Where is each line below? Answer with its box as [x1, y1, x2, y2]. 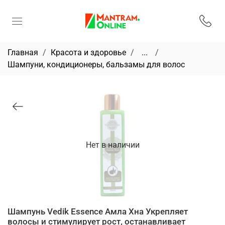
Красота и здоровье [51, 47, 126, 57]
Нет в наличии [85, 140, 140, 150]
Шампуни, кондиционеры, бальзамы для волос [8, 59, 185, 69]
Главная [8, 47, 38, 57]
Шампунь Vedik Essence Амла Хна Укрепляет [8, 206, 188, 216]
